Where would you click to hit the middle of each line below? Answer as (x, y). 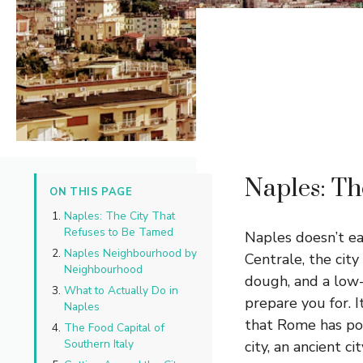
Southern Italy (99, 344)
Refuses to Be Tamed (119, 233)
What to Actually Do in (121, 291)
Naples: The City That (120, 216)
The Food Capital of (114, 328)
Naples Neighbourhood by (130, 254)
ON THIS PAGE (91, 192)
